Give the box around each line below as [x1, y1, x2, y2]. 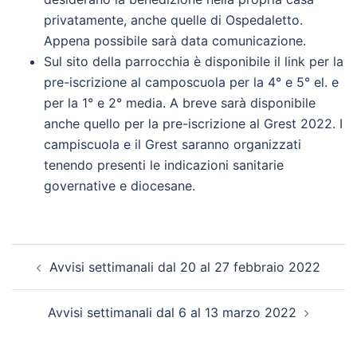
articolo [11, 265, 83, 288]
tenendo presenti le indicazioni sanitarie [44, 157, 284, 173]
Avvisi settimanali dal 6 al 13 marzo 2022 [48, 304, 296, 320]
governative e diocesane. [44, 178, 195, 194]
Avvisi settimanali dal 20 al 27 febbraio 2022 [49, 259, 320, 275]
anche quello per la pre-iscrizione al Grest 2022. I [44, 116, 343, 131]
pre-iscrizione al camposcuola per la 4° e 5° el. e [44, 74, 339, 90]
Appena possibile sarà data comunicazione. [44, 33, 306, 49]
